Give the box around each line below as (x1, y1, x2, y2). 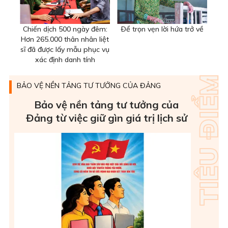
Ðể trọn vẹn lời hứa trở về (121, 24, 204, 34)
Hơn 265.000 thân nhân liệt (21, 35, 109, 44)
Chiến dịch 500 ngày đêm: (22, 24, 107, 34)
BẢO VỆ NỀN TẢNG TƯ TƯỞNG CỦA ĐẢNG (17, 81, 161, 90)
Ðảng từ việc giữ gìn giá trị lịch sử (25, 111, 187, 124)
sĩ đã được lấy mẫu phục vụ (20, 45, 109, 54)
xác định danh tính (35, 55, 95, 64)
